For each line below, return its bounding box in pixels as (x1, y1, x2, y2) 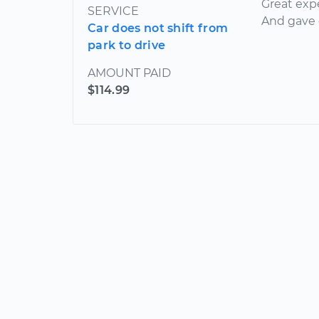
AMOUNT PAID (88, 66, 171, 80)
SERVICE (88, 4, 139, 18)
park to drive (88, 38, 166, 52)
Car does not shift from (88, 21, 229, 35)
